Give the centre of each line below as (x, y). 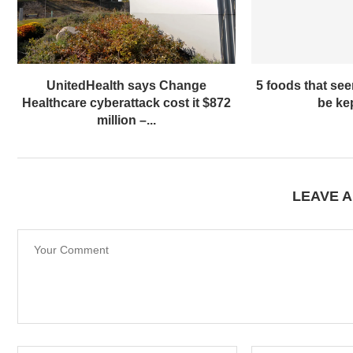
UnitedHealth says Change (127, 86)
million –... (127, 121)
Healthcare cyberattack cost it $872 (127, 103)
